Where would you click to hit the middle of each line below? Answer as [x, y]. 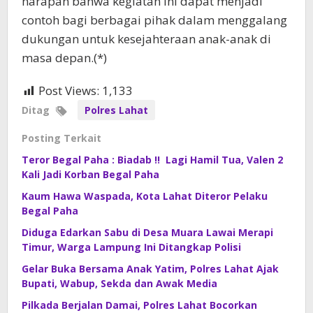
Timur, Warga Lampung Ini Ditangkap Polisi [131, 247]
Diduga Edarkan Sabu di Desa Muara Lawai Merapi [147, 233]
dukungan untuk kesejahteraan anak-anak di [146, 39]
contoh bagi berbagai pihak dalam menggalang [154, 20]
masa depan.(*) [64, 58]
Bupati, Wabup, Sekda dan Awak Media [119, 284]
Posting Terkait [61, 138]
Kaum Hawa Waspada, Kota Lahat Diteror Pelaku [145, 196]
